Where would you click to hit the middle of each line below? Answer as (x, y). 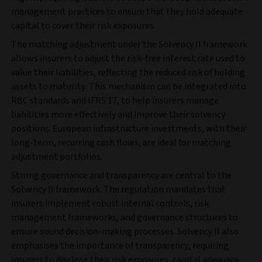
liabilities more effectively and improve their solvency (118, 115)
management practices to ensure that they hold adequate (127, 12)
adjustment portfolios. (57, 157)
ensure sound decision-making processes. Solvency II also (125, 232)
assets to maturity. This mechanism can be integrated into (129, 87)
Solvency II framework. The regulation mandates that (118, 190)
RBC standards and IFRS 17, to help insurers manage (115, 101)
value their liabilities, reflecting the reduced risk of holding (128, 73)
